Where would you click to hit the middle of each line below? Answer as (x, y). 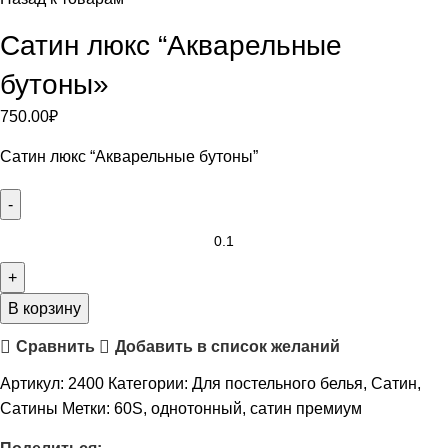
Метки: (86, 408)
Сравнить (55, 347)
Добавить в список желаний (227, 347)
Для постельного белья (277, 383)
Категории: (148, 383)
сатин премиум (306, 408)
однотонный (196, 408)
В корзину (44, 308)
